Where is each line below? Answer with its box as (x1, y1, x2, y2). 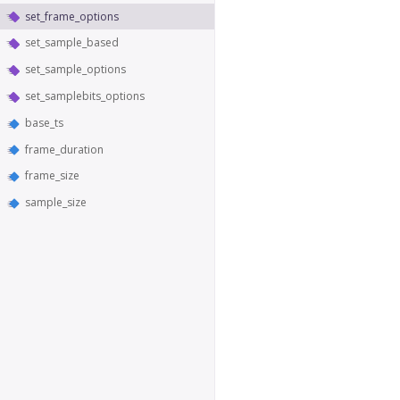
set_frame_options (25, 8, 119, 24)
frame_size (25, 168, 79, 184)
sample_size (25, 195, 87, 211)
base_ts (25, 114, 63, 130)
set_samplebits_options (25, 87, 145, 104)
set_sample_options (25, 62, 126, 78)
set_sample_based (25, 35, 119, 51)
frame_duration (25, 141, 104, 157)
